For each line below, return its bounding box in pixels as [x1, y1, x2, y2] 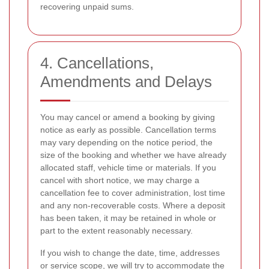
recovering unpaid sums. [40, 2, 134, 12]
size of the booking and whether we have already [40, 150, 226, 160]
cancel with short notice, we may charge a [40, 175, 199, 186]
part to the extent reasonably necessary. [40, 226, 193, 236]
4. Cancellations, [40, 54, 154, 73]
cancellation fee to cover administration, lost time [40, 188, 225, 198]
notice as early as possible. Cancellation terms [40, 125, 216, 135]
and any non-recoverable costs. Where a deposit [40, 201, 225, 211]
